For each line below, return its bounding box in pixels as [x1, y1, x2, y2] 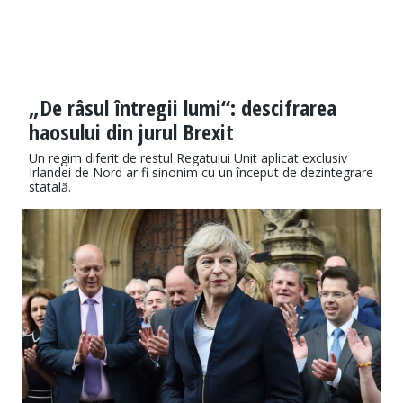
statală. [29, 178, 71, 196]
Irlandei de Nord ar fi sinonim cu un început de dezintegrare [29, 164, 373, 182]
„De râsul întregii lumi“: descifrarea [29, 93, 336, 123]
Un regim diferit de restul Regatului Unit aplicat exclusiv [29, 149, 347, 167]
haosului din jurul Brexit [29, 117, 234, 148]
